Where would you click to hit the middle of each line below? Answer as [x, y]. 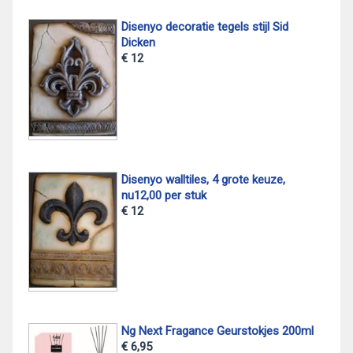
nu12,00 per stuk [163, 196]
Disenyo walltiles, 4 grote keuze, [203, 180]
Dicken [138, 42]
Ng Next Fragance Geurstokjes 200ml [217, 331]
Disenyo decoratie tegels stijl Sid [204, 26]
